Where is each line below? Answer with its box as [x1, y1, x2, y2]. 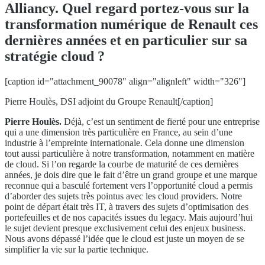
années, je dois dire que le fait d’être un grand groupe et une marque [5, 169, 257, 180]
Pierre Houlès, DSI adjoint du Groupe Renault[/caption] [5, 96, 213, 106]
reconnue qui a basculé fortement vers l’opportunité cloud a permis [5, 180, 253, 190]
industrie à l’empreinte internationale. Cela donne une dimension [5, 137, 244, 148]
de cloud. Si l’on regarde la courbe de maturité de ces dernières [5, 159, 238, 169]
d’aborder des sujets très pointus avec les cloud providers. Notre [5, 190, 242, 201]
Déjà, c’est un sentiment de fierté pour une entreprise [62, 116, 260, 127]
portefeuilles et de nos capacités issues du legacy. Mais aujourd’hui [5, 212, 253, 222]
